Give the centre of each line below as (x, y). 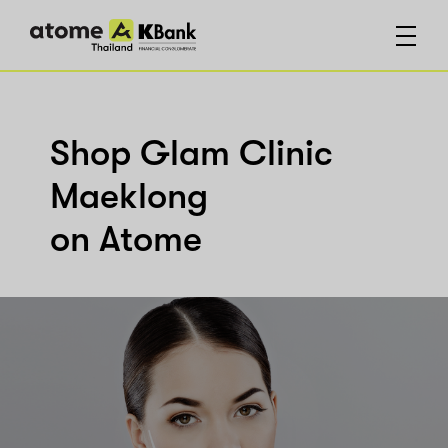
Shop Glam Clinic (191, 154)
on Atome (126, 240)
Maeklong (129, 197)
